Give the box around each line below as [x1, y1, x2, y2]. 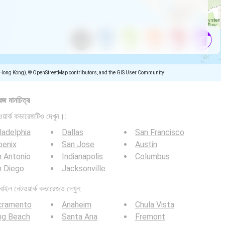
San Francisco [135, 128, 184, 137]
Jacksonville [61, 164, 105, 173]
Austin [135, 140, 157, 149]
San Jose [61, 140, 94, 149]
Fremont [135, 212, 165, 221]
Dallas [61, 128, 83, 137]
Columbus [135, 152, 170, 161]
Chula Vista [135, 200, 174, 209]
